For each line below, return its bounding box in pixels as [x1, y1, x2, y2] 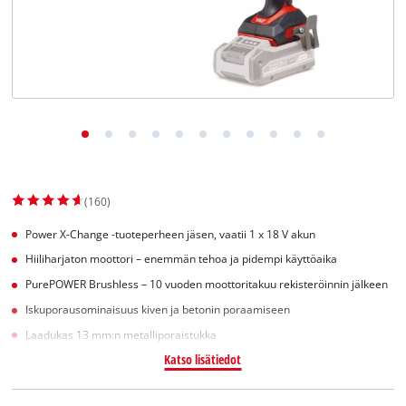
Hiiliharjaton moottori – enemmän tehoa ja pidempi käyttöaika [25, 252, 338, 266]
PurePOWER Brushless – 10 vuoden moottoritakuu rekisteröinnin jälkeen [25, 277, 389, 292]
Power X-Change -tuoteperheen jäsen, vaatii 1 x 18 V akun [25, 227, 316, 241]
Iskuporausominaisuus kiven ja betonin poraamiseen [25, 302, 291, 316]
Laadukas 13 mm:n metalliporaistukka [25, 327, 217, 342]
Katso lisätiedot [164, 350, 242, 368]
